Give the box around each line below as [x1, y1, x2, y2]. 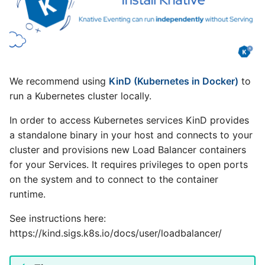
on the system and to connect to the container [9, 173, 218, 185]
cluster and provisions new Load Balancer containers [9, 143, 246, 156]
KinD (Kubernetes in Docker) [109, 75, 238, 87]
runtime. [9, 188, 46, 200]
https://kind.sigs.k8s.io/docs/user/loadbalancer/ [9, 227, 222, 239]
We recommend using [9, 75, 109, 87]
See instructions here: [9, 212, 106, 224]
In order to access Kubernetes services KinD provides [9, 114, 249, 126]
